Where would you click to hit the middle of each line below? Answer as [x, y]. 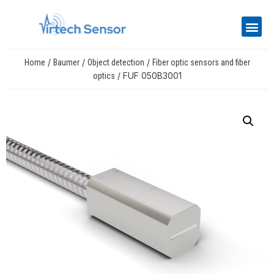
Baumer [66, 63]
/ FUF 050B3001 [148, 76]
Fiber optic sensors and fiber [201, 63]
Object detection [116, 63]
